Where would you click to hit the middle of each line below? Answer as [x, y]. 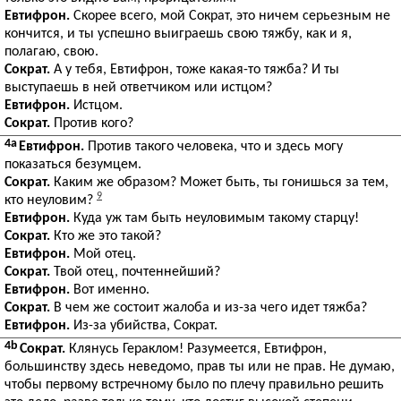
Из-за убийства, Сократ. [144, 326]
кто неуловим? [51, 200]
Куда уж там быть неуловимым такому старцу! [214, 218]
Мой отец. [103, 254]
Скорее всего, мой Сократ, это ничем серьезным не [230, 16]
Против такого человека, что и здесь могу [213, 147]
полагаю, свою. [51, 52]
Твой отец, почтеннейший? [135, 272]
